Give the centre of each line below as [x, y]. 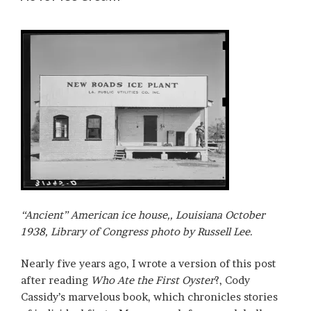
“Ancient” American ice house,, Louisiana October [143, 215]
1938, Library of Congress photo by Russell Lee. [137, 231]
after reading [56, 280]
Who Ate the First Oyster [153, 280]
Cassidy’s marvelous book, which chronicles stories [149, 297]
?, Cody [232, 280]
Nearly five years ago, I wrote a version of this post [148, 264]
